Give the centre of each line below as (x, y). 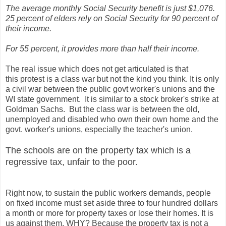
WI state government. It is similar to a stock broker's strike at (112, 99)
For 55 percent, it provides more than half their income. (102, 48)
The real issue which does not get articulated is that (97, 69)
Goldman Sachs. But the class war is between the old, (102, 109)
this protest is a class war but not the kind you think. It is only (112, 79)
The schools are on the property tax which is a (98, 150)
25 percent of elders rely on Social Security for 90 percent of (112, 18)
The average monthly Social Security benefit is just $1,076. (112, 8)
